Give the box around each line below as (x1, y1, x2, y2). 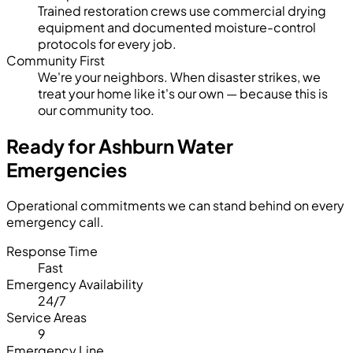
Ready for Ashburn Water (6, 133, 233, 158)
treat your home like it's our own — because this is (38, 84, 328, 102)
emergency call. (6, 213, 104, 230)
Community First (6, 51, 105, 69)
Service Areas (6, 308, 87, 325)
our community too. (38, 101, 154, 118)
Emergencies (6, 157, 127, 181)
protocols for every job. (38, 35, 176, 52)
